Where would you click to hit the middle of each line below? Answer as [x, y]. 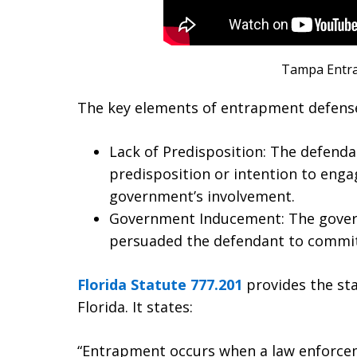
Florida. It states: [135, 307]
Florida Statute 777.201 [160, 284]
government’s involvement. [202, 196]
